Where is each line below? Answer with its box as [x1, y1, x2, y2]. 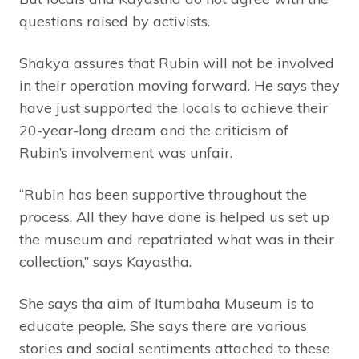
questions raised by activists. [19, 12, 210, 31]
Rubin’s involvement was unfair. [19, 143, 232, 163]
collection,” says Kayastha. [19, 252, 192, 272]
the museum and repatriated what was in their [19, 230, 334, 249]
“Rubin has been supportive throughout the [19, 185, 307, 204]
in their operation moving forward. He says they [19, 76, 340, 95]
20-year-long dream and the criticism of [19, 121, 288, 140]
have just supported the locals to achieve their [19, 99, 328, 118]
